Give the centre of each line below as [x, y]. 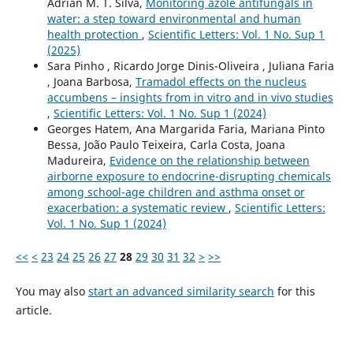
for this [294, 291]
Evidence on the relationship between [209, 160]
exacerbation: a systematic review [137, 207]
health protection [94, 34]
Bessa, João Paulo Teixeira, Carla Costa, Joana [166, 144]
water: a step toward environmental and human [174, 18]
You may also [52, 291]
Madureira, [78, 160]
